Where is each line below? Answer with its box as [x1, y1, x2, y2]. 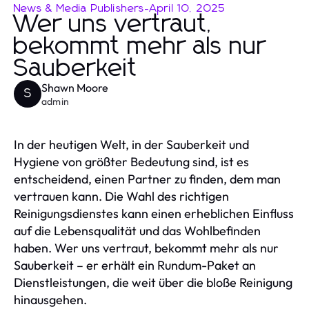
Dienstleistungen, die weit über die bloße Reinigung [14, 274, 292, 290]
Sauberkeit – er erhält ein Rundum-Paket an [14, 257, 256, 273]
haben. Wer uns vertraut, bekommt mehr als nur [14, 239, 279, 256]
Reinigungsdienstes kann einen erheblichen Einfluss [14, 205, 294, 221]
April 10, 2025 [149, 2, 226, 14]
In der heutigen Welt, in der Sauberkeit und [14, 136, 249, 152]
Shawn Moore [41, 80, 108, 94]
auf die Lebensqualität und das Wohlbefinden [14, 222, 261, 239]
